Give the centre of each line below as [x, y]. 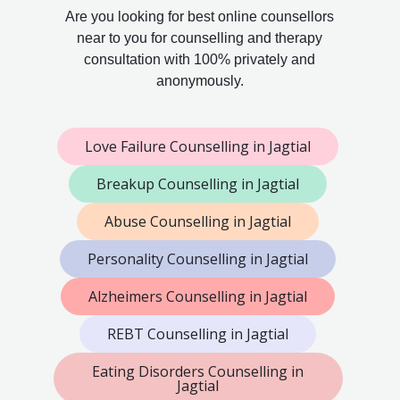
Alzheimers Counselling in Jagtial [198, 297]
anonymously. [200, 81]
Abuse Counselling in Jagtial [198, 222]
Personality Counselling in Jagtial [198, 259]
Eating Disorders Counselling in [198, 372]
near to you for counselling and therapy [200, 38]
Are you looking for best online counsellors [200, 17]
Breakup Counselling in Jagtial [198, 184]
